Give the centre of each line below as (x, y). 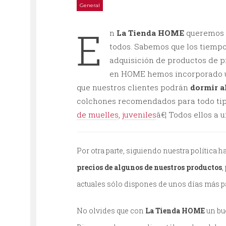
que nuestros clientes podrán (133, 87)
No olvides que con (111, 211)
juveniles (139, 115)
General (90, 5)
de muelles (98, 115)
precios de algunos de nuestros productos (149, 167)
